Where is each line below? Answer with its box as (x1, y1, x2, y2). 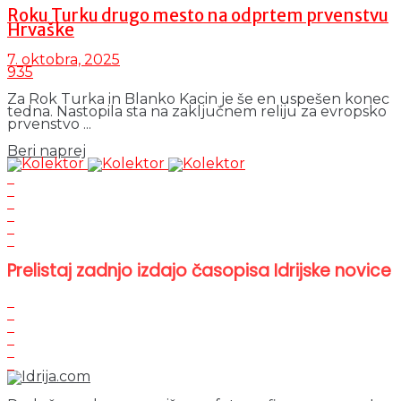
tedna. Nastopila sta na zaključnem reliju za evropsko (7, 103, 387, 121)
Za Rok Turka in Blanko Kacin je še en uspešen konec (7, 90, 389, 108)
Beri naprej (7, 142, 86, 160)
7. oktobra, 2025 (7, 51, 120, 69)
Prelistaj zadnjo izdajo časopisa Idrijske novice (7, 259, 391, 284)
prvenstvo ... (7, 115, 91, 133)
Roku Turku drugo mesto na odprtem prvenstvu (7, 4, 388, 26)
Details (85, 141, 133, 159)
